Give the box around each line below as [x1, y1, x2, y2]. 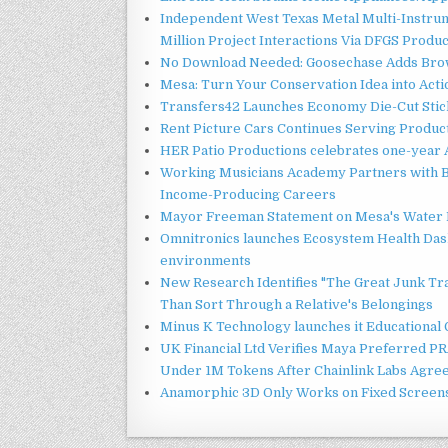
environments [160, 252, 251, 268]
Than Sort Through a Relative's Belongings [160, 296, 433, 312]
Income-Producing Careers [160, 186, 336, 202]
